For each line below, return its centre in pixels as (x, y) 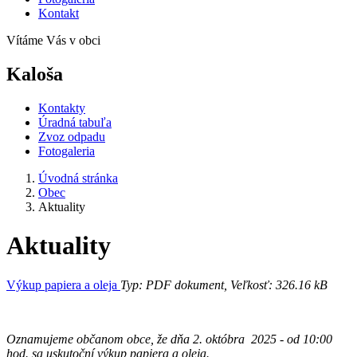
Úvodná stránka (78, 178)
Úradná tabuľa (75, 122)
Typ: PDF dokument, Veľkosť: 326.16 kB (224, 284)
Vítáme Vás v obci (53, 40)
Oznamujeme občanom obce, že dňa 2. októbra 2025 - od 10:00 (169, 339)
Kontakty (62, 108)
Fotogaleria (67, 151)
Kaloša (35, 74)
